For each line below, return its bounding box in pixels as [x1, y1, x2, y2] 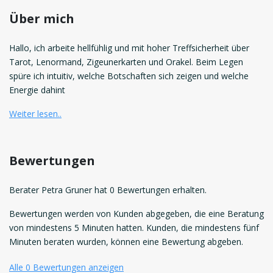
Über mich [9, 10, 74, 27]
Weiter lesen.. [9, 108, 62, 120]
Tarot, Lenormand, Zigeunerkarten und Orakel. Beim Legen [9, 56, 243, 68]
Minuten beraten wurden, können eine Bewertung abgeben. [9, 236, 243, 248]
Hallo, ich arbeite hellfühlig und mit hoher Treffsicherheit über [9, 42, 249, 54]
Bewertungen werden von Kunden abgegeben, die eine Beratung [9, 208, 264, 220]
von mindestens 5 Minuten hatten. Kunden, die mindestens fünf [9, 222, 259, 234]
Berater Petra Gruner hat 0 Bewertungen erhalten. [9, 184, 207, 196]
